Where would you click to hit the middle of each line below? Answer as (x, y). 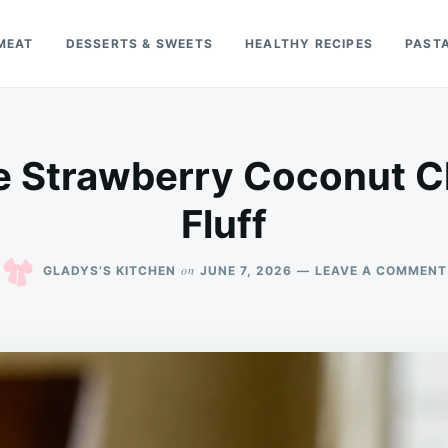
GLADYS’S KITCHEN (109, 270)
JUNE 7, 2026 (245, 270)
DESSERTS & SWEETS (139, 43)
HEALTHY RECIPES (309, 43)
